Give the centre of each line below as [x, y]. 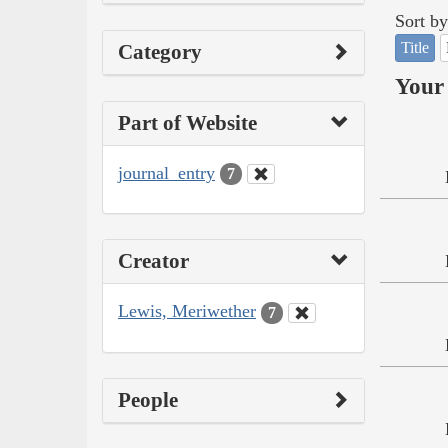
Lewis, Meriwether [187, 311]
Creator [153, 261]
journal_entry [166, 172]
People [148, 399]
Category [160, 51]
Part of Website [187, 122]
